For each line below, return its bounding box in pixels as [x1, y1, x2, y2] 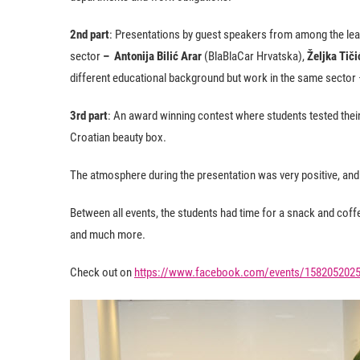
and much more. [70, 227, 145, 242]
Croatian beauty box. [70, 130, 166, 145]
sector [70, 49, 103, 63]
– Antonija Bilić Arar [103, 49, 202, 63]
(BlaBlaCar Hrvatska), [202, 49, 307, 63]
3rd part [70, 108, 108, 123]
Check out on [70, 265, 134, 280]
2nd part [70, 27, 109, 42]
